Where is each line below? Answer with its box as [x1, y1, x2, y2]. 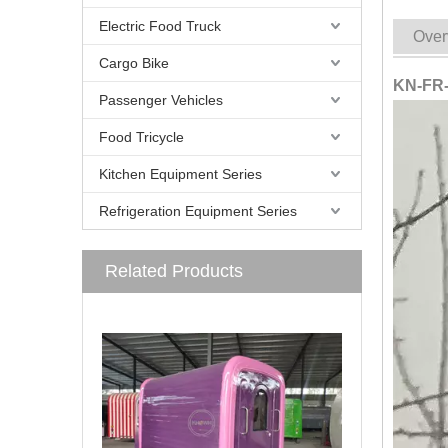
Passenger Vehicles [99, 92, 223, 108]
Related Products [105, 261, 243, 281]
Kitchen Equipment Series [99, 166, 262, 182]
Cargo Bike [99, 55, 169, 71]
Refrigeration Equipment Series [99, 203, 297, 219]
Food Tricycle [99, 129, 184, 145]
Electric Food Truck [99, 18, 221, 34]
